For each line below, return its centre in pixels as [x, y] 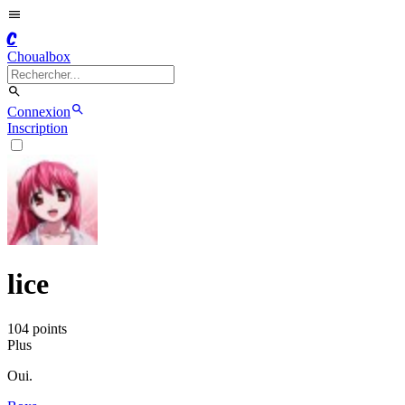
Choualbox [39, 57]
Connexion [39, 112]
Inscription [38, 128]
